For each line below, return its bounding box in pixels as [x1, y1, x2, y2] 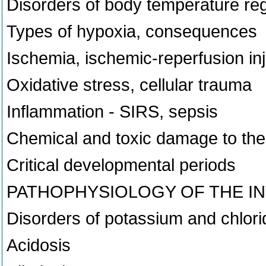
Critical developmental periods [7, 156, 236, 175]
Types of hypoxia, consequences [7, 22, 257, 41]
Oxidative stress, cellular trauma [7, 75, 252, 94]
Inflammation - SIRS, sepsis [7, 102, 218, 121]
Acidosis [7, 236, 71, 255]
